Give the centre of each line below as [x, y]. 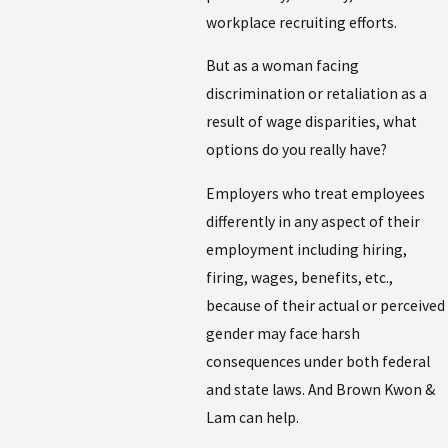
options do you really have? [297, 150]
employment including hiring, [307, 250]
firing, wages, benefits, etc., [300, 278]
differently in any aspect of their [313, 222]
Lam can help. [253, 418]
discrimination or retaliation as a [317, 94]
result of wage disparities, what [312, 122]
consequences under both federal [318, 362]
